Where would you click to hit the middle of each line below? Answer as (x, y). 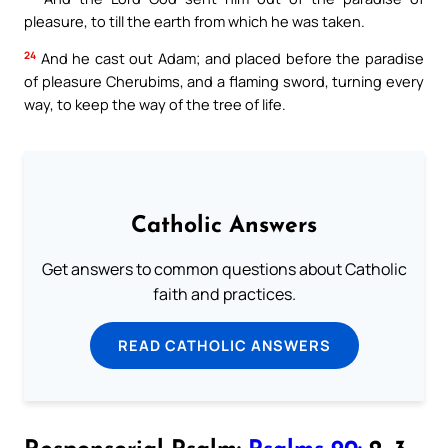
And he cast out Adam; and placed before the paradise (230, 58)
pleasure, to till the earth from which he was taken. (194, 20)
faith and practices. (224, 294)
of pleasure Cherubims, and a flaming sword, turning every (224, 81)
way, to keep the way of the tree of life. (155, 104)
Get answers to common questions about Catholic (224, 269)
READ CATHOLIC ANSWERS (224, 345)
